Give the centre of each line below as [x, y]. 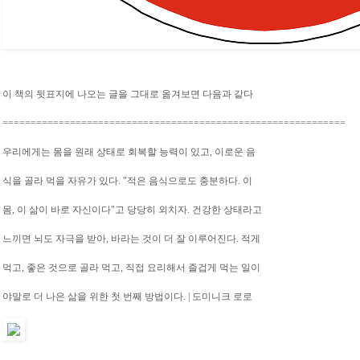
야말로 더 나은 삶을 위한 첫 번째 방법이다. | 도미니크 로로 [127, 297]
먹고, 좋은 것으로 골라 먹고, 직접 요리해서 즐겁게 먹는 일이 [131, 268]
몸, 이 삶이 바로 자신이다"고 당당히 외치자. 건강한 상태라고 [132, 210]
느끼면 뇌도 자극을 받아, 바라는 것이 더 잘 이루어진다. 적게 [131, 239]
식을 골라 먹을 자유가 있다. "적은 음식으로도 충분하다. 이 [127, 181]
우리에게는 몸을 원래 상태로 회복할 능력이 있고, [108, 152]
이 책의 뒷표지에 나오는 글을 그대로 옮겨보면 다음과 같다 [128, 94]
